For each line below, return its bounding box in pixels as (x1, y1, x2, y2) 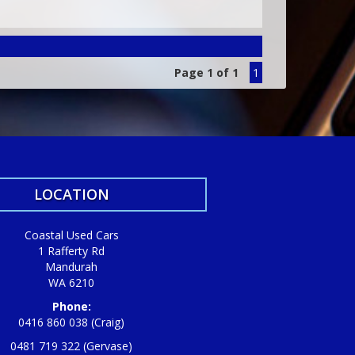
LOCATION (33, 185, 109, 204)
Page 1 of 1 (174, 65, 239, 81)
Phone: (52, 299, 91, 315)
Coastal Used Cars (24, 227, 119, 243)
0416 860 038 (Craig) (18, 315, 125, 330)
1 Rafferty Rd (38, 243, 105, 259)
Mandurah (45, 259, 98, 275)
